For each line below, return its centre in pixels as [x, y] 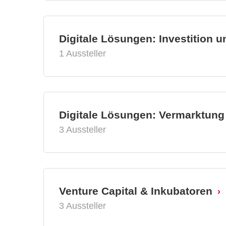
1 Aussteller [82, 54]
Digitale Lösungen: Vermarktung [142, 115]
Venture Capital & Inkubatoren [136, 191]
